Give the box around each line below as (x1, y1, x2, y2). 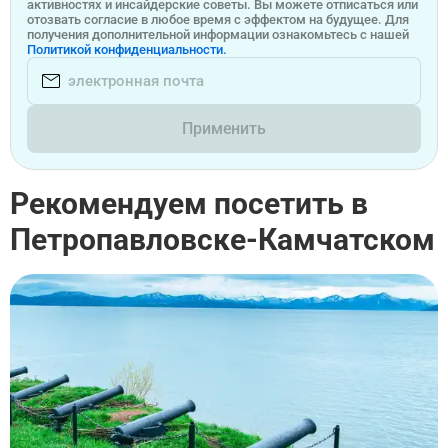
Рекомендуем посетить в (10, 186, 368, 221)
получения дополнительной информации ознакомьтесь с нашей (27, 27, 409, 42)
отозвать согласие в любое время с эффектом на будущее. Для (27, 12, 409, 27)
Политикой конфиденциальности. (27, 42, 227, 57)
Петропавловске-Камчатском (10, 222, 435, 257)
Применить (182, 119, 266, 138)
